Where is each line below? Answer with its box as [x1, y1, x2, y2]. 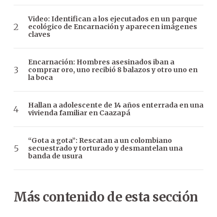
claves [28, 30, 50, 39]
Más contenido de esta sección [14, 189, 198, 205]
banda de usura [28, 152, 82, 161]
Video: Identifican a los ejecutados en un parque [28, 15, 197, 24]
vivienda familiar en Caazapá [28, 108, 130, 118]
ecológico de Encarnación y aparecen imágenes [28, 22, 197, 31]
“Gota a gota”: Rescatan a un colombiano [28, 136, 172, 145]
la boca [28, 73, 53, 82]
